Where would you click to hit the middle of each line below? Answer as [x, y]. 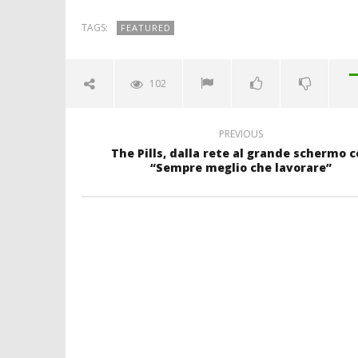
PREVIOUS [241, 134]
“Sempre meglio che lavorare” [241, 168]
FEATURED [145, 28]
